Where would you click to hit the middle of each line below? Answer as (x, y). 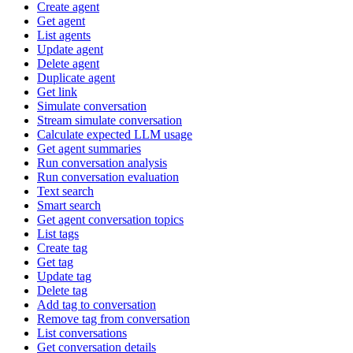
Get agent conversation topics (110, 219)
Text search (65, 191)
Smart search (69, 205)
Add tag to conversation (97, 304)
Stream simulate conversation (110, 120)
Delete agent (68, 63)
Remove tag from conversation (113, 318)
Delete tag (62, 290)
